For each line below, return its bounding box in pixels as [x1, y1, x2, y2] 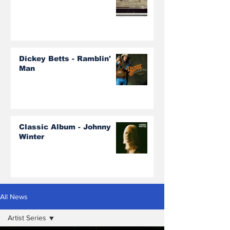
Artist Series [8, 213, 46, 222]
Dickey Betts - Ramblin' [19, 54, 111, 63]
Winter [19, 132, 44, 141]
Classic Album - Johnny [19, 122, 111, 131]
